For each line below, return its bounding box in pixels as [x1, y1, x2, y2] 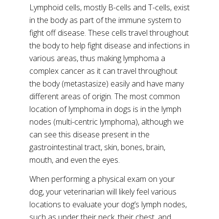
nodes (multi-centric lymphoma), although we [29, 116, 184, 127]
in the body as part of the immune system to [29, 15, 181, 25]
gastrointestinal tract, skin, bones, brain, [29, 142, 165, 153]
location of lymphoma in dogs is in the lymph [29, 104, 181, 114]
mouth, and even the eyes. [29, 154, 120, 165]
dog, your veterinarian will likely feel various [29, 186, 176, 197]
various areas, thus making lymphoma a [29, 53, 165, 64]
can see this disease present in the [29, 129, 150, 140]
